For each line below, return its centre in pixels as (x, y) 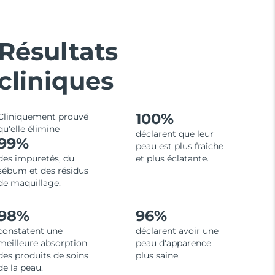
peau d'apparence (173, 243)
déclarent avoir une (177, 231)
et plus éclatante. (172, 159)
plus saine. (157, 256)
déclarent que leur (174, 134)
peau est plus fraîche (179, 146)
